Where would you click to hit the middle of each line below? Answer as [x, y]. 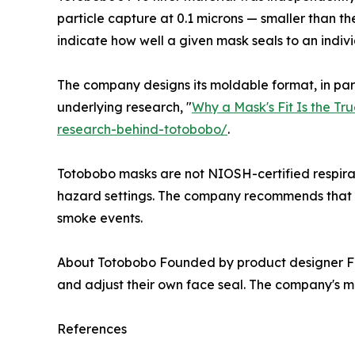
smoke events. [100, 218]
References [92, 328]
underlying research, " [124, 107]
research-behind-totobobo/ [142, 129]
